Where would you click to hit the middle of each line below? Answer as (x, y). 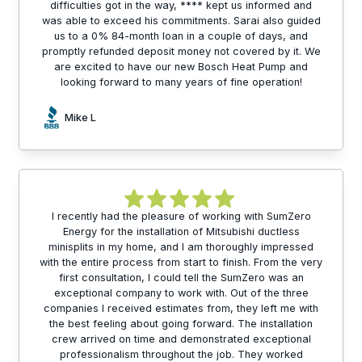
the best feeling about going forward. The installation (181, 324)
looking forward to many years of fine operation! (181, 82)
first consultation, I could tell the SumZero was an (181, 278)
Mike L (80, 117)
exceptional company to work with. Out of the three (181, 293)
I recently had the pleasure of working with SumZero (181, 217)
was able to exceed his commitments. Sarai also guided (181, 21)
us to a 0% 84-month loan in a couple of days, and (181, 36)
